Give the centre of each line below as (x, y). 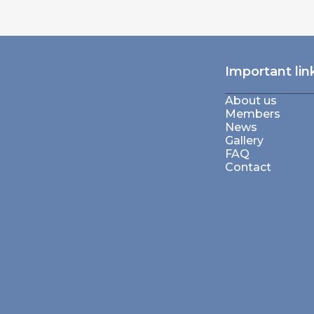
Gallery (244, 141)
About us (251, 101)
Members (253, 114)
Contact (248, 167)
